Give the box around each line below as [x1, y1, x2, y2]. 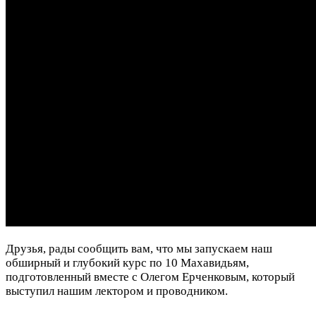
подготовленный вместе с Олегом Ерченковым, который [6, 269, 295, 284]
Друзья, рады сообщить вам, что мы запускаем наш [6, 241, 272, 255]
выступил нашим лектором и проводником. [6, 284, 228, 298]
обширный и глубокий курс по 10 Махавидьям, [6, 255, 249, 269]
